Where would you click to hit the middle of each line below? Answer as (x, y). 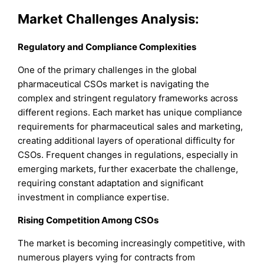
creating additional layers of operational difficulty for (127, 140)
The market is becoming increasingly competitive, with (132, 243)
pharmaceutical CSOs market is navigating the (114, 84)
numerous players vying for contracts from (107, 257)
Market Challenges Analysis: (109, 19)
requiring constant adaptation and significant (111, 183)
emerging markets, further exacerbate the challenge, (128, 169)
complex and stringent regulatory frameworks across (128, 98)
